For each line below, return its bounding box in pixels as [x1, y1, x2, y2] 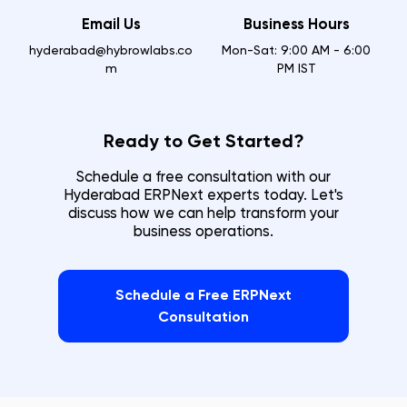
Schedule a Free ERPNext [115, 286, 292, 303]
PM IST [276, 61, 316, 75]
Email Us [81, 15, 141, 33]
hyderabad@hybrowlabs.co [29, 43, 193, 57]
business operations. [134, 223, 273, 240]
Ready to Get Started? [103, 130, 304, 152]
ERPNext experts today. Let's [140, 186, 343, 203]
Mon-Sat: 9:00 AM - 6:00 [222, 43, 371, 57]
